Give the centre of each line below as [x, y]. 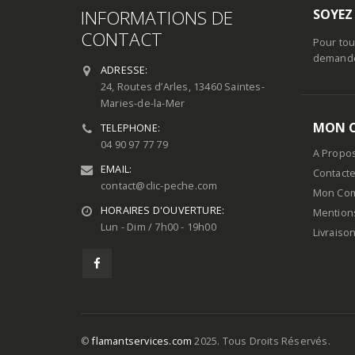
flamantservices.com [142, 341]
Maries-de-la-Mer [143, 103]
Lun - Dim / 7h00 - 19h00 [158, 227]
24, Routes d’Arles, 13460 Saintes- [183, 86]
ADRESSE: [124, 70]
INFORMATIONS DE [157, 17]
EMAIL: [116, 169]
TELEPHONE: [130, 128]
